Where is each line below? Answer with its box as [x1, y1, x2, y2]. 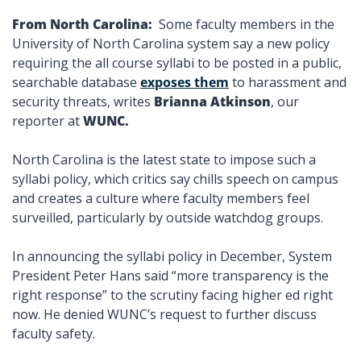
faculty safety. [12, 325, 98, 342]
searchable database [12, 73, 140, 91]
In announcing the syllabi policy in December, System [12, 247, 332, 265]
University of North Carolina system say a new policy [12, 35, 330, 52]
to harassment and [229, 73, 346, 91]
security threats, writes [12, 93, 154, 110]
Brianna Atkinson [154, 93, 271, 110]
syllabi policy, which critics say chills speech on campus [12, 170, 338, 188]
